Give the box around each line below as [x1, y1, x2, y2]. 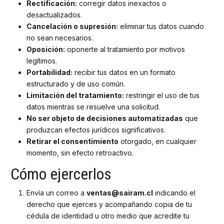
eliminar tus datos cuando [118, 22, 204, 30]
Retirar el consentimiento [26, 137, 118, 145]
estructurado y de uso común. [26, 79, 125, 88]
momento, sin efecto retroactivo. [26, 148, 133, 157]
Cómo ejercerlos [10, 164, 111, 183]
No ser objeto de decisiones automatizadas [26, 114, 183, 122]
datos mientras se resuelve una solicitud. [26, 102, 160, 111]
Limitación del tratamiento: [26, 91, 124, 99]
